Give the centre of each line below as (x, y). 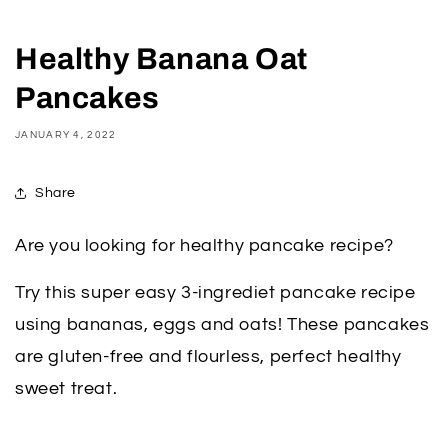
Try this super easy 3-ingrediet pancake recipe (215, 292)
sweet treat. (66, 388)
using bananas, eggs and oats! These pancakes (222, 324)
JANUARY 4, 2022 (66, 135)
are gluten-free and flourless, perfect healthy (208, 356)
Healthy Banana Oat (161, 59)
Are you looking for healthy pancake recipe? (204, 245)
